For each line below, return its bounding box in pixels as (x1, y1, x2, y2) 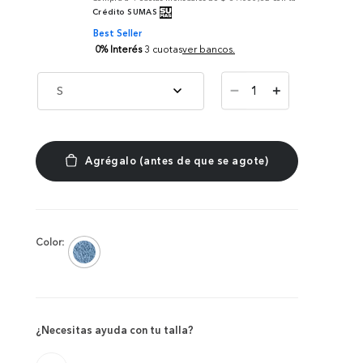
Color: (36, 236, 64, 248)
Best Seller (93, 27, 143, 39)
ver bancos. (182, 43, 235, 56)
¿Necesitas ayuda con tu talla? (36, 322, 194, 336)
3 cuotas (144, 43, 182, 56)
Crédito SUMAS (92, 6, 157, 17)
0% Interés (95, 42, 142, 55)
